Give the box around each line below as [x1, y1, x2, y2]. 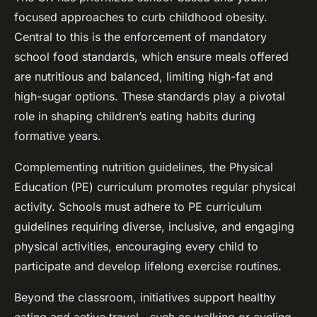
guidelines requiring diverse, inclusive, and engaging [14, 219, 294, 234]
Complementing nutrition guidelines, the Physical [14, 160, 273, 175]
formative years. [14, 129, 101, 144]
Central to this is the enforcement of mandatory [14, 30, 267, 45]
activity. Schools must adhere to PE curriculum [14, 200, 262, 214]
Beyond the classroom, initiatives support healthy [14, 290, 276, 305]
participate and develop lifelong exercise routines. [14, 259, 282, 274]
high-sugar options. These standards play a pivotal [14, 89, 285, 104]
